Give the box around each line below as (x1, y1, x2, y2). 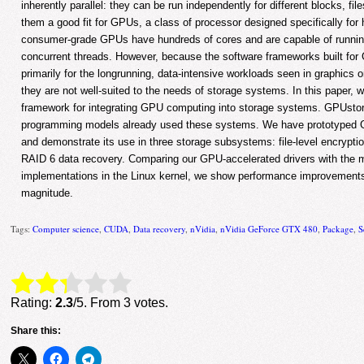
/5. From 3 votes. (73, 295, 169, 310)
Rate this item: (11, 275, 93, 290)
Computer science (32, 222, 100, 235)
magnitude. (21, 187, 74, 200)
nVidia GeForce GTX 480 (220, 222, 318, 235)
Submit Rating (129, 277, 197, 290)
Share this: (11, 324, 62, 336)
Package (323, 222, 354, 235)
